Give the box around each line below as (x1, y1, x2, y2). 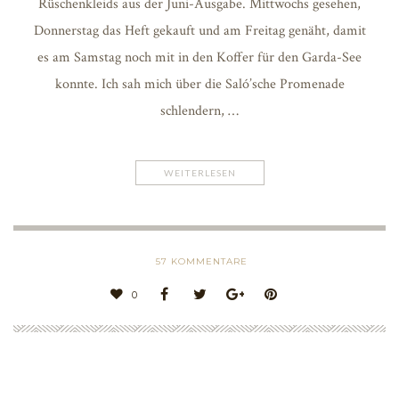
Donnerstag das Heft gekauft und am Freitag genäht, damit (33, 20, 366, 40)
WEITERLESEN (163, 167, 236, 178)
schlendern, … (160, 101, 239, 120)
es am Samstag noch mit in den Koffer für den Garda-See (37, 47, 362, 67)
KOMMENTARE (167, 255, 248, 267)
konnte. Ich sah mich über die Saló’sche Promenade (54, 74, 345, 94)
